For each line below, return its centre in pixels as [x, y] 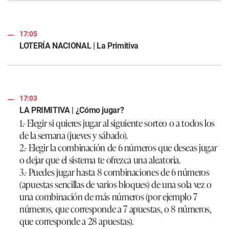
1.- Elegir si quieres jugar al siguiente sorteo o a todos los [117, 123]
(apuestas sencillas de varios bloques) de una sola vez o [116, 184]
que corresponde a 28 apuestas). [76, 221]
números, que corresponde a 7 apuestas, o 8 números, [116, 209]
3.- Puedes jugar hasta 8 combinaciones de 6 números [114, 172]
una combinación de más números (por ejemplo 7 [108, 197]
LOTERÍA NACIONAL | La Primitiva [79, 46]
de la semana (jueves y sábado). [74, 135]
